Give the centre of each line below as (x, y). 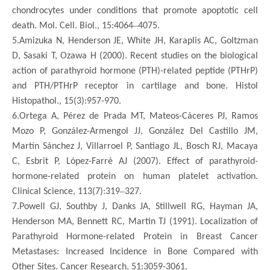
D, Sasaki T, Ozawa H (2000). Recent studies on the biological (135, 56)
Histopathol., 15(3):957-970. (67, 101)
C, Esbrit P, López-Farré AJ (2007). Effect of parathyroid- (135, 161)
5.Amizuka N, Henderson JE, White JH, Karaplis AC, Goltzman (135, 41)
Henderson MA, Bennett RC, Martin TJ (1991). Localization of (135, 221)
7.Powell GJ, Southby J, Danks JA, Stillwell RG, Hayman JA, (135, 206)
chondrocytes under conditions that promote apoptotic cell (135, 11)
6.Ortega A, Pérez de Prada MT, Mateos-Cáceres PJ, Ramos (135, 116)
